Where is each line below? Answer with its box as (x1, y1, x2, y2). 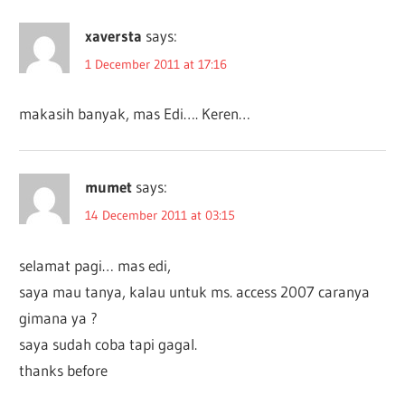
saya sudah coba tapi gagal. (19, 334, 198, 353)
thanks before (19, 360, 108, 380)
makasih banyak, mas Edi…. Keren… (19, 104, 251, 124)
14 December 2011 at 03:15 (85, 206, 236, 223)
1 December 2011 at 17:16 (85, 55, 228, 72)
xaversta (85, 26, 143, 46)
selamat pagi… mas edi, (19, 255, 172, 275)
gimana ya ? (19, 307, 99, 327)
